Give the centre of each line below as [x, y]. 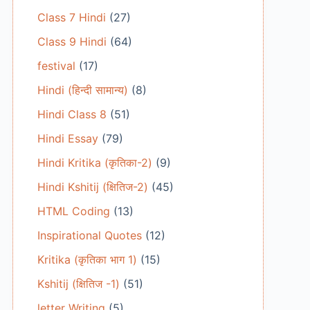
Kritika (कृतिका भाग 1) [87, 259]
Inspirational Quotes [89, 235]
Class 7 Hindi [71, 17]
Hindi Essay [67, 138]
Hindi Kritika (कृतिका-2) [94, 163]
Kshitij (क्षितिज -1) [78, 284]
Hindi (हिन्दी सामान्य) [82, 90]
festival [56, 66]
